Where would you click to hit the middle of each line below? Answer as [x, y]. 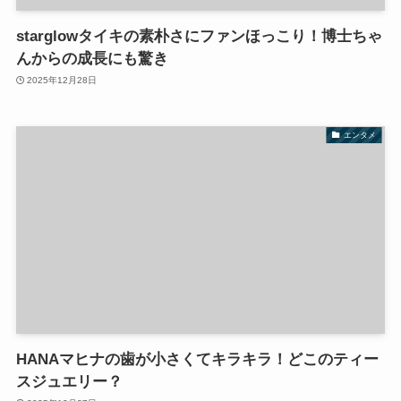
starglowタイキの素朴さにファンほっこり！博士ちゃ [199, 36]
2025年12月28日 [62, 81]
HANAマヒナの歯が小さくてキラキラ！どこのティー [197, 359]
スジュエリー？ [69, 381]
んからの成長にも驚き [92, 58]
